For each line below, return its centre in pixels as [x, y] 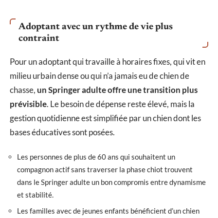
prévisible [28, 104]
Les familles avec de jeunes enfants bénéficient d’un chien [108, 211]
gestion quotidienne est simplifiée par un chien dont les [105, 118]
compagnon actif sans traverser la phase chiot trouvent [105, 169]
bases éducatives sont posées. [62, 132]
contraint [39, 39]
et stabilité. [35, 194]
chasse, [23, 90]
